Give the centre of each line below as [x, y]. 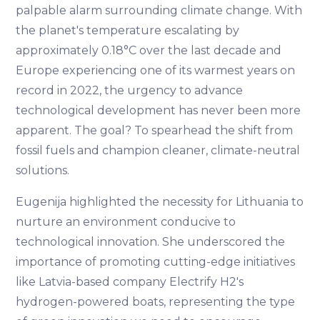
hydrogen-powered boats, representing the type [156, 302]
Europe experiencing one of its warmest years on [156, 71]
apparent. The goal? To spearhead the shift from [155, 131]
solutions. [43, 171]
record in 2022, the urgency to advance [130, 91]
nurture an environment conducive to [126, 222]
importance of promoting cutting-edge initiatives [156, 262]
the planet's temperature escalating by [128, 31]
